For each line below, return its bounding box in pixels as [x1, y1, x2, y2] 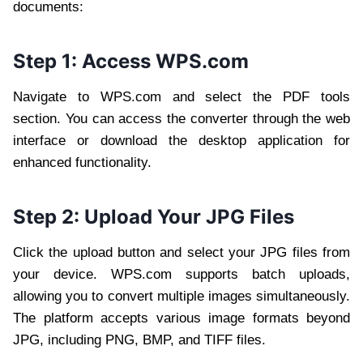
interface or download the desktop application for [13, 132, 350, 148]
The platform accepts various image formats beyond [13, 310, 350, 326]
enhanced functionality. [13, 154, 152, 170]
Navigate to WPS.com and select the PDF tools [13, 88, 350, 105]
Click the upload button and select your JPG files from [13, 244, 350, 260]
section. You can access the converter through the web [13, 110, 350, 126]
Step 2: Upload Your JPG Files [13, 204, 294, 228]
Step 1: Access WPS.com [13, 49, 249, 73]
